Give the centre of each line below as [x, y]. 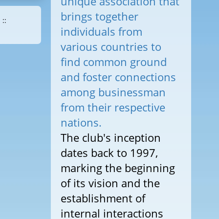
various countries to [111, 46]
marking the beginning [118, 168]
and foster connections [118, 77]
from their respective [113, 107]
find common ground [113, 62]
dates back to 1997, [109, 153]
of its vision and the [110, 183]
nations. [81, 122]
